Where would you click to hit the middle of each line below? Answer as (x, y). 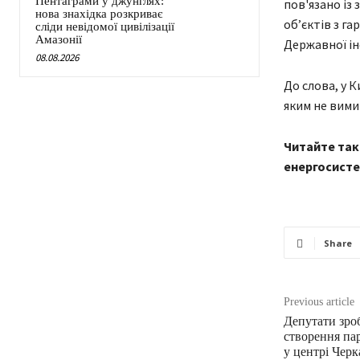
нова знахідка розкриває (99, 14)
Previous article (319, 302)
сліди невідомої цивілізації (105, 27)
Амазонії (59, 40)
